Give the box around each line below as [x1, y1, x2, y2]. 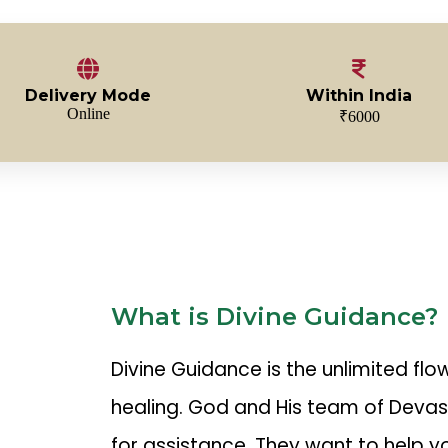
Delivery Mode [25, 85, 152, 105]
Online [66, 104, 110, 122]
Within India [306, 85, 413, 105]
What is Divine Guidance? [111, 301, 439, 331]
